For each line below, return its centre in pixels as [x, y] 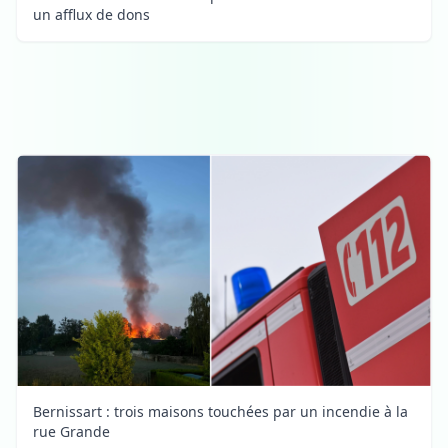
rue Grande [71, 432]
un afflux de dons [91, 14]
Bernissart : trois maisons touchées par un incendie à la [220, 412]
